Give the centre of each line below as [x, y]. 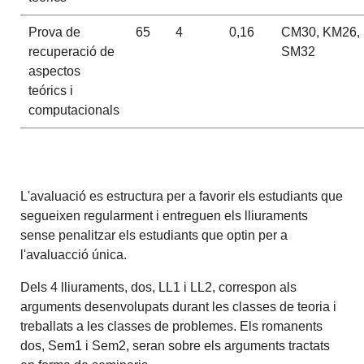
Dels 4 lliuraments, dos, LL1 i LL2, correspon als [159, 288]
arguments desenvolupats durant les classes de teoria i [179, 307]
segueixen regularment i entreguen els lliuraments [165, 216]
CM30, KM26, [320, 32]
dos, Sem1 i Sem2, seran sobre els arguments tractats [175, 346]
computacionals [74, 110]
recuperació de [71, 52]
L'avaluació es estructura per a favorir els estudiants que [182, 197]
